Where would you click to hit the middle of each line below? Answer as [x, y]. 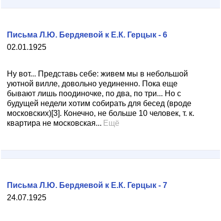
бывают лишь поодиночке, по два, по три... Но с [94, 93]
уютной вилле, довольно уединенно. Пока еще [92, 84]
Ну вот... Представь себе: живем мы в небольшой [97, 74]
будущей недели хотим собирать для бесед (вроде [99, 103]
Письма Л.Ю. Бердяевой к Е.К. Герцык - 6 [87, 35]
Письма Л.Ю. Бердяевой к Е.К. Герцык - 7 [87, 185]
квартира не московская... [54, 123]
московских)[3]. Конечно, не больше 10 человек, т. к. [101, 113]
